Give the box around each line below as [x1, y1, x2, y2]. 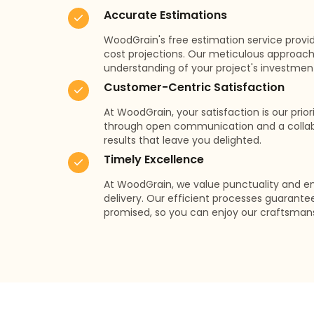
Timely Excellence [104, 151, 205, 168]
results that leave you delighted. [104, 132, 262, 147]
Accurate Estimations [104, 6, 228, 23]
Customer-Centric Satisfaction [104, 78, 285, 95]
